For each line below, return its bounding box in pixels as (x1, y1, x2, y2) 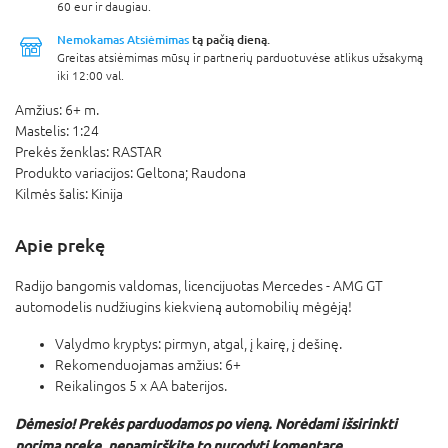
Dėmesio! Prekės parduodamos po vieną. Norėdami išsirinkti (15, 414, 397, 432)
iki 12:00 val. (57, 68, 124, 83)
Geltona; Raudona (136, 164, 246, 181)
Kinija (91, 185, 123, 202)
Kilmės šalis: (15, 185, 91, 202)
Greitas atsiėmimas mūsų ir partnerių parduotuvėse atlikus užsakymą (57, 50, 423, 65)
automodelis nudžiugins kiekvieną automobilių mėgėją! (15, 298, 352, 315)
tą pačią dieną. (189, 31, 270, 47)
